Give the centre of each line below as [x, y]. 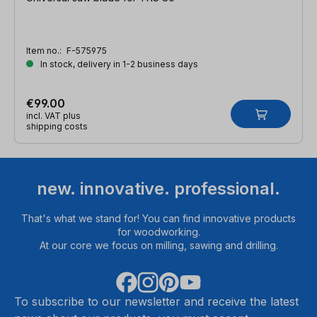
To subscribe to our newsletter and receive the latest [156, 302]
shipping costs [57, 126]
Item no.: [45, 50]
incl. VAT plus [53, 115]
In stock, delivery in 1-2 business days [118, 64]
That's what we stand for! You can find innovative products [158, 219]
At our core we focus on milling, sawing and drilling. [158, 246]
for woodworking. [158, 232]
